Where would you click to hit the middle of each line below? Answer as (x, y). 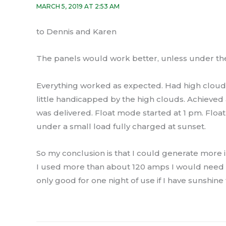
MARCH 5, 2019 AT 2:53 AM (78, 7)
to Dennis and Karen (76, 32)
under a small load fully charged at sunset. (121, 126)
